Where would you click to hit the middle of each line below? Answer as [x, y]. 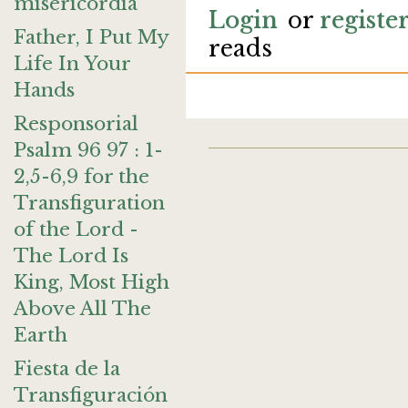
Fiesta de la [67, 369]
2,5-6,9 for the [82, 177]
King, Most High [92, 282]
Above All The [82, 309]
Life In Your [72, 64]
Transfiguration [89, 203]
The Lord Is [71, 256]
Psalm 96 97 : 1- [88, 150]
